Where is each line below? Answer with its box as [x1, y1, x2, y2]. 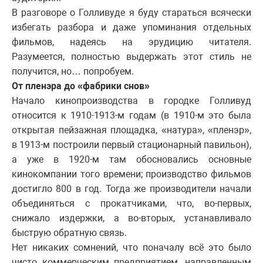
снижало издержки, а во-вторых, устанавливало [12, 213, 251, 224]
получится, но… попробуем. [12, 66, 134, 77]
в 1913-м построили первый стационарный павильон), [12, 139, 251, 151]
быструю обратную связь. [12, 227, 127, 239]
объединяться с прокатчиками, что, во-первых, [12, 198, 251, 210]
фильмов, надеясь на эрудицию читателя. [12, 36, 251, 48]
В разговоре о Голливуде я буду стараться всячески [12, 7, 251, 19]
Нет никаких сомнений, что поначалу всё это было [12, 242, 251, 254]
